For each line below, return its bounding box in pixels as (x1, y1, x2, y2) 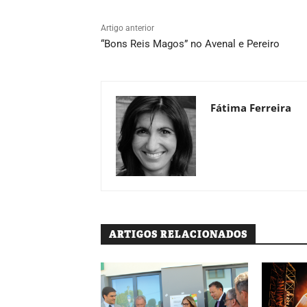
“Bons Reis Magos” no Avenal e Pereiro (101, 37, 280, 50)
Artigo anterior (101, 23, 154, 33)
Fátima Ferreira (210, 100, 291, 114)
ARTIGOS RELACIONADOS (109, 228, 247, 241)
